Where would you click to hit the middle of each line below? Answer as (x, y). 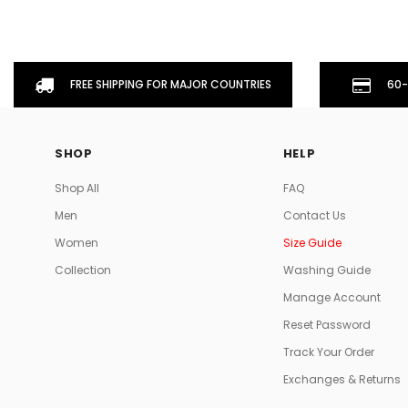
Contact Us (314, 215)
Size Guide (312, 242)
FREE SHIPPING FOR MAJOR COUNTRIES (170, 84)
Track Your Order (328, 352)
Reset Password (326, 324)
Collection (83, 270)
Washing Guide (326, 270)
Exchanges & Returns (342, 379)
